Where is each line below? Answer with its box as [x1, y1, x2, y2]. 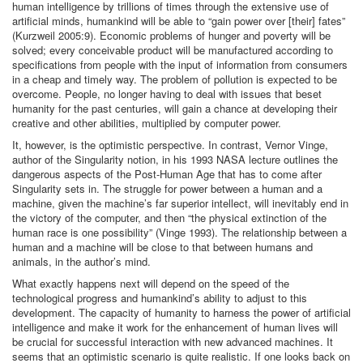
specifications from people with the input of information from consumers [12, 57, 348, 72]
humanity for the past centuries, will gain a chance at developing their [12, 100, 337, 116]
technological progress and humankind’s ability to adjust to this [12, 290, 307, 305]
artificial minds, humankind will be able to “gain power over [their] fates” [12, 13, 345, 28]
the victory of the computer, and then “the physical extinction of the [12, 210, 327, 225]
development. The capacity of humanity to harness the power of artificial [12, 305, 351, 320]
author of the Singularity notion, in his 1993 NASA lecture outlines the [12, 152, 338, 167]
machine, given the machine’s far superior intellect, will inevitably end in [12, 195, 348, 211]
